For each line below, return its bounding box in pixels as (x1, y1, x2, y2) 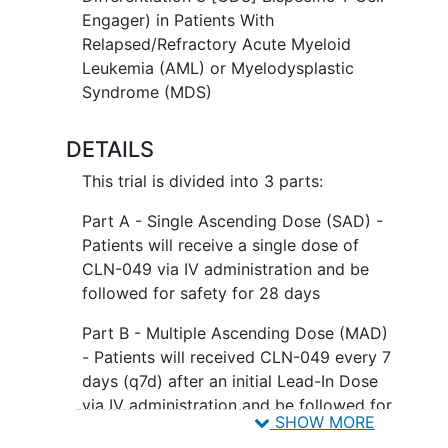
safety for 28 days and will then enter (81, 418, 367, 439)
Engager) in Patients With (81, 9, 274, 30)
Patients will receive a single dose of (81, 234, 359, 255)
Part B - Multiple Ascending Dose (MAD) (81, 322, 388, 343)
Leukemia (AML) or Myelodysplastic (81, 57, 354, 78)
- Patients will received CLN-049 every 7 (81, 346, 391, 367)
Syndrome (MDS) (81, 81, 212, 102)
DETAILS (65, 136, 154, 163)
